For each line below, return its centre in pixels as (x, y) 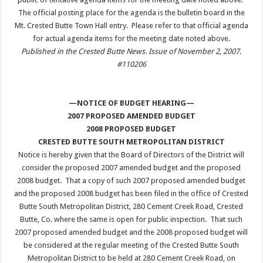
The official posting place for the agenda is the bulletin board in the (131, 13)
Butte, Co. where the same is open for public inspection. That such (131, 219)
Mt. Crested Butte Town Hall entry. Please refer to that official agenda (131, 26)
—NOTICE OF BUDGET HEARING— (131, 103)
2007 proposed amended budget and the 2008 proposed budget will (131, 232)
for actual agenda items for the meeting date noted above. (131, 38)
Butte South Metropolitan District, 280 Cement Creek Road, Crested (131, 206)
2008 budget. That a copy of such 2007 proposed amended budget (131, 181)
